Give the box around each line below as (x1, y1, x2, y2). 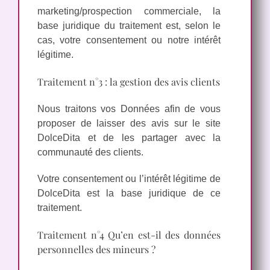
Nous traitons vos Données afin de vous (37, 104, 221, 115)
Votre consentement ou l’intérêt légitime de (37, 174, 221, 184)
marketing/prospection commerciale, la (37, 5, 221, 16)
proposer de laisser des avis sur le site (37, 118, 221, 129)
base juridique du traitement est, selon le (37, 20, 221, 31)
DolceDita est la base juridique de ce (37, 188, 221, 199)
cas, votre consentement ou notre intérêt (37, 34, 221, 45)
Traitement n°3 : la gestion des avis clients (37, 75, 220, 88)
